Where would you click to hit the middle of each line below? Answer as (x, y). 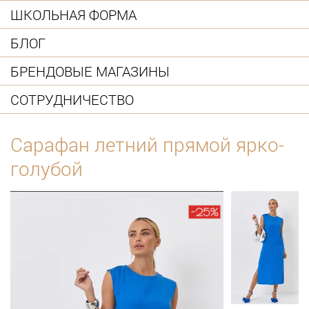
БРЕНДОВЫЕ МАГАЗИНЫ (90, 71)
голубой (47, 169)
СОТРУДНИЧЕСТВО (72, 99)
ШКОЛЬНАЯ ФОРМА (73, 14)
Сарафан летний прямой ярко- (147, 145)
